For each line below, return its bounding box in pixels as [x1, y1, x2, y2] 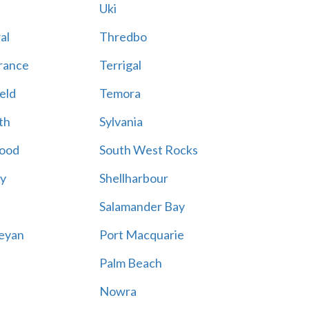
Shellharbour [99, 170, 168, 186]
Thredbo [99, 29, 147, 44]
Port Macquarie [99, 227, 184, 242]
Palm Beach [99, 255, 162, 270]
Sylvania [99, 114, 143, 129]
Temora [99, 86, 141, 101]
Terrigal [99, 57, 141, 72]
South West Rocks [99, 142, 198, 157]
